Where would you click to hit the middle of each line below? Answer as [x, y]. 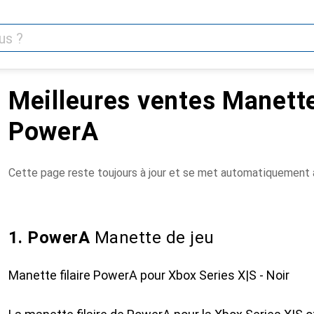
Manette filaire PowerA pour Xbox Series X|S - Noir [149, 275]
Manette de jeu [152, 238]
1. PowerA [49, 238]
